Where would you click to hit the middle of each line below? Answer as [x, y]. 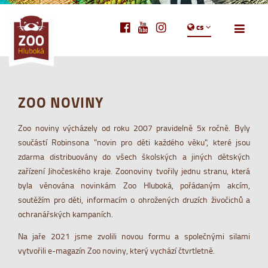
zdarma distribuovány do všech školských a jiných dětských [134, 156]
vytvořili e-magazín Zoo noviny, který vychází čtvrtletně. [117, 251]
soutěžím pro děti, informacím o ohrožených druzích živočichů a [134, 199]
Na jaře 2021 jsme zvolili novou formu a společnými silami [134, 236]
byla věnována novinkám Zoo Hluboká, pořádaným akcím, [134, 185]
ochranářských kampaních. [66, 214]
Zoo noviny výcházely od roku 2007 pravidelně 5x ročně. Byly [134, 127]
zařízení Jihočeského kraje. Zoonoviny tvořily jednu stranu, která [134, 170]
